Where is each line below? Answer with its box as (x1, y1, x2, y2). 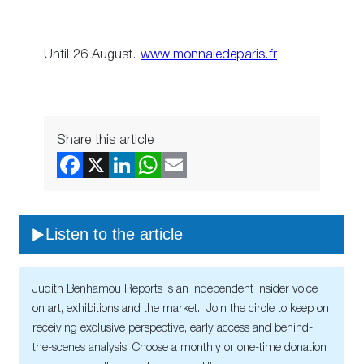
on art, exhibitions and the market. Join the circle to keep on (32, 303, 329, 314)
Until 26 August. (44, 49, 141, 62)
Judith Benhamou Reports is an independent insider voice (32, 284, 318, 295)
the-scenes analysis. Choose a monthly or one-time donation (32, 342, 327, 353)
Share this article (57, 133, 154, 146)
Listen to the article (45, 225, 183, 244)
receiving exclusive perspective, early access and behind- (32, 323, 313, 334)
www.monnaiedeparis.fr (141, 49, 277, 62)
